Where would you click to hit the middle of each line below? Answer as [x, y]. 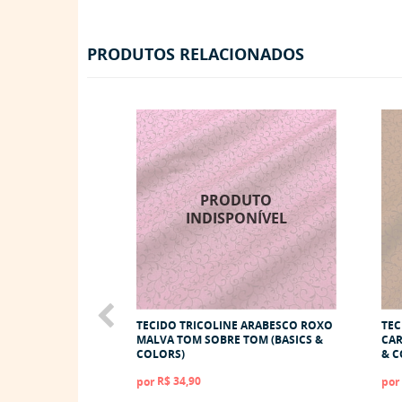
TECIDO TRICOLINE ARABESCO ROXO [235, 325]
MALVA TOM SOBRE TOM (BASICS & [230, 339]
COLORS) [161, 354]
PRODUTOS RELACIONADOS [196, 54]
